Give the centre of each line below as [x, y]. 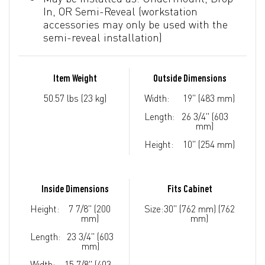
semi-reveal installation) [103, 37]
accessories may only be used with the [135, 24]
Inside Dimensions [75, 189]
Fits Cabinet [190, 189]
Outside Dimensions [190, 79]
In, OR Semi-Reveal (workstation [120, 11]
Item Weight [75, 79]
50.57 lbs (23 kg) [75, 98]
